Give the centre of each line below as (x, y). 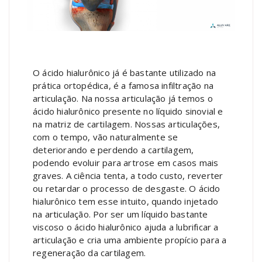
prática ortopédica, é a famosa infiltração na (123, 85)
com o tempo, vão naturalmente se (106, 137)
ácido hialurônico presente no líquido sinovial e (128, 111)
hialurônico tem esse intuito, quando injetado (126, 201)
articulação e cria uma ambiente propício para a (130, 239)
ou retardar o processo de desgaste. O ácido (127, 188)
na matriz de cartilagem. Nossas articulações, (127, 124)
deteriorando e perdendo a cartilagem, (113, 149)
